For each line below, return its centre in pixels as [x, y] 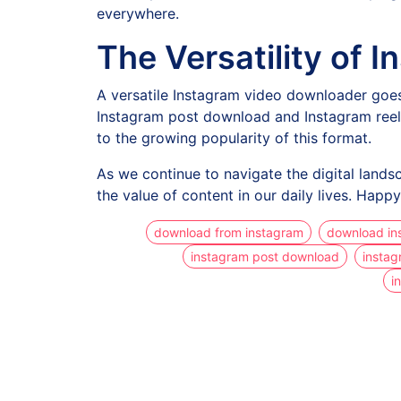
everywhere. [138, 13]
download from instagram [228, 233]
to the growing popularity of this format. [234, 138]
